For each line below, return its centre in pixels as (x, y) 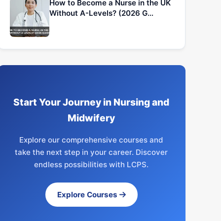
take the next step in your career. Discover (92, 152)
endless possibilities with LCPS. (92, 165)
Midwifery (92, 118)
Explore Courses (88, 195)
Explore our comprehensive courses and (92, 140)
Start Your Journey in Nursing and (92, 102)
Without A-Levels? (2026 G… (101, 13)
